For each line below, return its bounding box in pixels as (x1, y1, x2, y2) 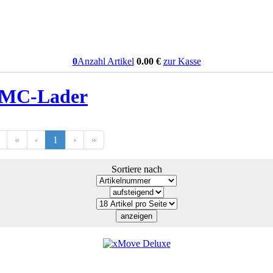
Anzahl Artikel (77, 56, 134, 66)
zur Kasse (163, 56, 201, 66)
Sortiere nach (111, 163, 162, 174)
